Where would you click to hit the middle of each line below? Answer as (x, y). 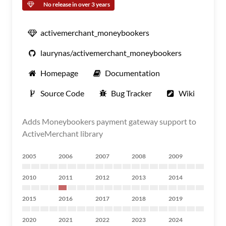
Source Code (62, 93)
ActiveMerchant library (63, 133)
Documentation (132, 73)
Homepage (59, 73)
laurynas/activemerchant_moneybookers (111, 53)
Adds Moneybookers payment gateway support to (109, 121)
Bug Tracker (131, 93)
